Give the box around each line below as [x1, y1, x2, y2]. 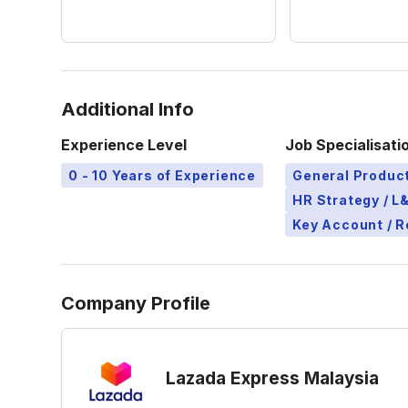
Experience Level [61, 136, 188, 154]
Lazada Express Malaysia [166, 367, 380, 389]
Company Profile [61, 292, 211, 314]
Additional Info [61, 98, 195, 120]
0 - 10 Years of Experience [68, 168, 257, 183]
